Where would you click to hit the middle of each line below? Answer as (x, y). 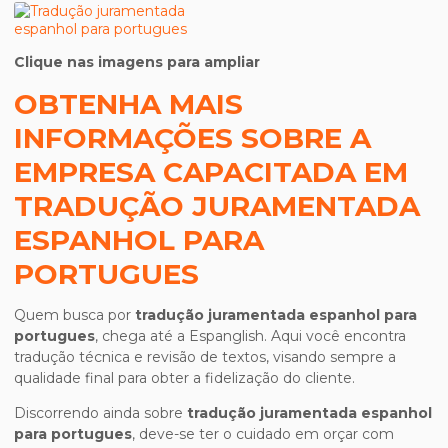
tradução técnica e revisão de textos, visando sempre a (205, 357)
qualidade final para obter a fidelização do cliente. (184, 378)
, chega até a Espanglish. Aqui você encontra (250, 336)
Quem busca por (74, 315)
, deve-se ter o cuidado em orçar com (263, 434)
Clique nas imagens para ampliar (137, 62)
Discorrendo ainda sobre (100, 413)
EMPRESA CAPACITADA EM (211, 172)
